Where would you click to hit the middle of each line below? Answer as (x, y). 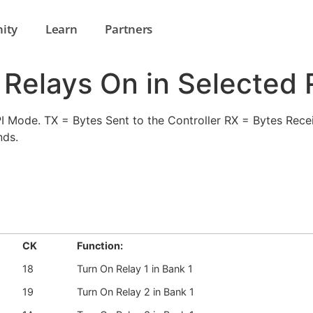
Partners (129, 29)
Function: (100, 246)
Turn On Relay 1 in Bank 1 (135, 269)
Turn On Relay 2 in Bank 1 (136, 292)
